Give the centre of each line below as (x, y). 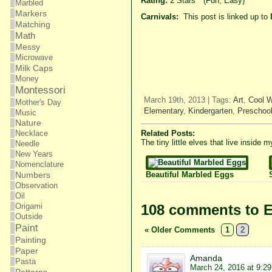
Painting (30, 240)
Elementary (163, 111)
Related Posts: (168, 133)
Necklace (31, 133)
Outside (29, 216)
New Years (34, 154)
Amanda (206, 258)
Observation (36, 185)
